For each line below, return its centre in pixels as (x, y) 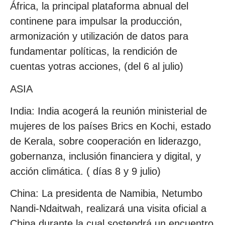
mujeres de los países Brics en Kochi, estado (110, 126)
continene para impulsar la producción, (96, 21)
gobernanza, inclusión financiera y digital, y (105, 156)
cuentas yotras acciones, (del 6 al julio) (97, 67)
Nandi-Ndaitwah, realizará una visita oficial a (108, 209)
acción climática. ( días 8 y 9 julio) (85, 172)
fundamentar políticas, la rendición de (94, 51)
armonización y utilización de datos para (99, 36)
